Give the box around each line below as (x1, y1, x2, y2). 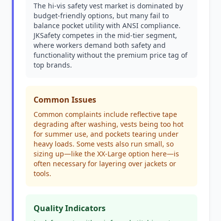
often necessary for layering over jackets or (34, 159, 176, 168)
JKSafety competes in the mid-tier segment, (34, 31, 177, 40)
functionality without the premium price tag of (34, 50, 187, 60)
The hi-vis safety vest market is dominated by (34, 1, 183, 10)
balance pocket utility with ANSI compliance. (34, 21, 181, 30)
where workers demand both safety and (34, 40, 166, 50)
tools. (34, 169, 51, 178)
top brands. (34, 60, 72, 70)
